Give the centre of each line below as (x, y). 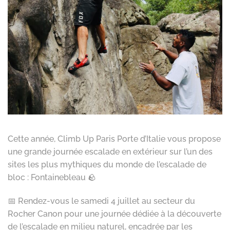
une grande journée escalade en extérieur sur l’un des (110, 152)
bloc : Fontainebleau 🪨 (52, 178)
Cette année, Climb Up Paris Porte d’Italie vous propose (114, 139)
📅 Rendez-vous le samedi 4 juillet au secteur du (101, 201)
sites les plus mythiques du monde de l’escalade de (107, 165)
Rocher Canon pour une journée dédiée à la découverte (114, 214)
